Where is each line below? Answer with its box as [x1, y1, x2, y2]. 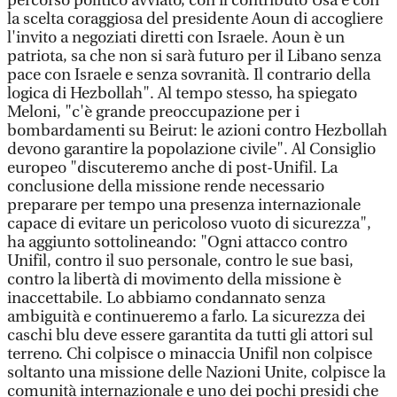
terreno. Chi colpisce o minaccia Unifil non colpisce [7, 345, 372, 363]
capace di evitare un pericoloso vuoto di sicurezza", [7, 214, 371, 233]
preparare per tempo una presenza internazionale [7, 196, 361, 214]
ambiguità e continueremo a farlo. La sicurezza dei [7, 307, 365, 326]
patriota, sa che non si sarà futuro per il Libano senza [7, 47, 381, 66]
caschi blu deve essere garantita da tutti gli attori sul [7, 326, 373, 345]
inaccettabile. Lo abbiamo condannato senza [7, 289, 325, 307]
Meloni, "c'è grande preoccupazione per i [7, 103, 300, 121]
